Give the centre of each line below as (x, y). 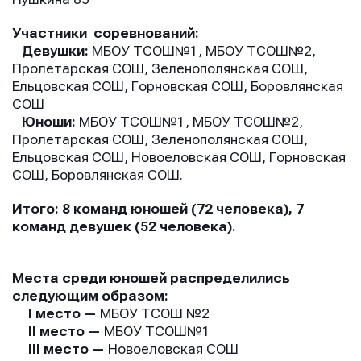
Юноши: (50, 122)
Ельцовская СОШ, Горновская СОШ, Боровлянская (178, 86)
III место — (60, 349)
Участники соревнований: (107, 33)
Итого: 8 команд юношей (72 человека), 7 (158, 209)
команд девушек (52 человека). (126, 226)
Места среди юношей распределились (151, 278)
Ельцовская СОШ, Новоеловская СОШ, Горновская (179, 157)
